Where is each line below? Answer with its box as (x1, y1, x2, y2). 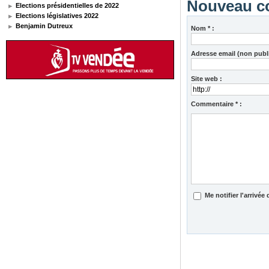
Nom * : (190, 24, 214, 32)
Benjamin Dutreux (14, 22, 73, 29)
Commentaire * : (190, 100, 242, 107)
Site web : (190, 74, 222, 82)
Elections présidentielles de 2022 (14, 1, 119, 9)
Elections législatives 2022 (14, 11, 99, 19)
